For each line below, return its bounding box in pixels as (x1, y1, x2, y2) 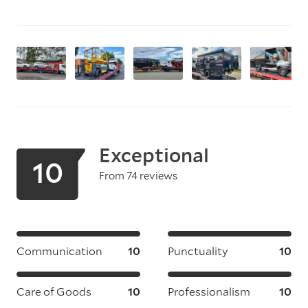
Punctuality (168, 243, 228, 258)
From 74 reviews (99, 168, 177, 182)
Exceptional (99, 142, 209, 168)
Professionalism (168, 284, 250, 298)
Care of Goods (16, 284, 91, 298)
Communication (16, 243, 102, 258)
